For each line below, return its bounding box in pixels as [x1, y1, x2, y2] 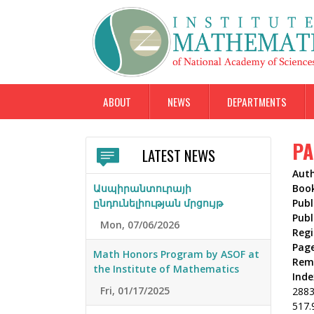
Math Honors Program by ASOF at [93, 247, 259, 261]
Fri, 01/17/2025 [100, 284, 170, 298]
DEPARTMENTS [227, 94, 287, 109]
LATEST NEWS [142, 144, 215, 167]
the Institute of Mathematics [93, 262, 239, 276]
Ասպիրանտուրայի [93, 182, 191, 196]
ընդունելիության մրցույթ [93, 196, 223, 210]
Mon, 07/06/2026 [100, 218, 179, 232]
